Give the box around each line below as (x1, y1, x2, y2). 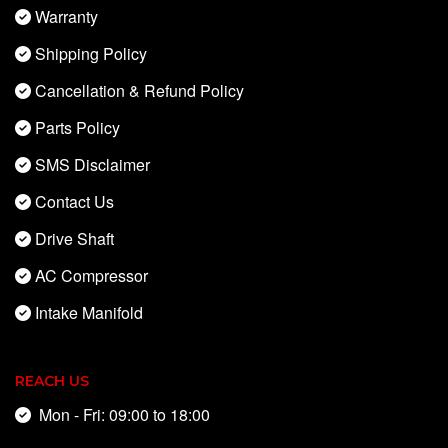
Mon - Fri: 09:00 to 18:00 (31, 403, 210, 427)
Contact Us (35, 190, 114, 214)
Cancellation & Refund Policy (35, 79, 244, 103)
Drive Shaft (35, 227, 114, 251)
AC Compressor (35, 264, 148, 288)
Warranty (35, 5, 98, 29)
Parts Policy (35, 116, 120, 140)
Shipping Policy (35, 42, 147, 66)
